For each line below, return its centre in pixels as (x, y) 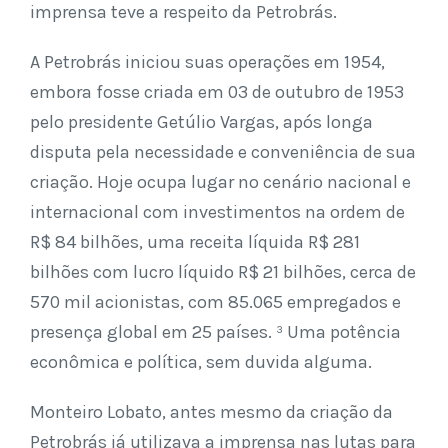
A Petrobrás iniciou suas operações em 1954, (207, 62)
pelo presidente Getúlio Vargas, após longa (201, 122)
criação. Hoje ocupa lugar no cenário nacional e (220, 182)
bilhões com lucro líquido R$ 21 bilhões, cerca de (223, 272)
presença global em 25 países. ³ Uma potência (215, 332)
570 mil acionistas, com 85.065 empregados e (215, 302)
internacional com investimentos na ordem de (217, 212)
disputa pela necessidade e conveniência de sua (223, 152)
